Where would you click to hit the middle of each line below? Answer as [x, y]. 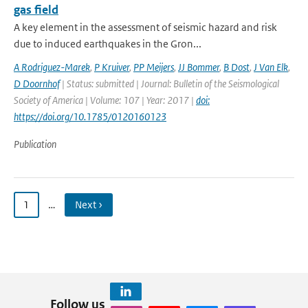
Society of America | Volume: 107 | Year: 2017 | [105, 100]
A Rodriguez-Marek [52, 67]
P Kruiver [112, 67]
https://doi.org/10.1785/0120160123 [90, 117]
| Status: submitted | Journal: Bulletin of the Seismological [169, 84]
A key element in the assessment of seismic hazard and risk [145, 27]
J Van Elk [271, 67]
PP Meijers [154, 67]
